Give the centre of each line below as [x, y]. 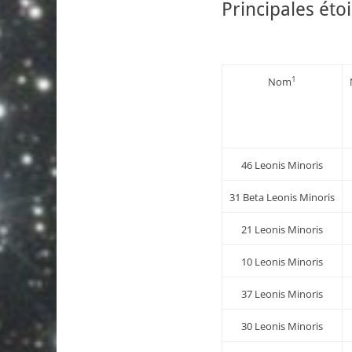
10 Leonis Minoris [282, 261]
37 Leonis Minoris [282, 293]
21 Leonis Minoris [282, 229]
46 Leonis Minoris [282, 165]
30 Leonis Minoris [282, 326]
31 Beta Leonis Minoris [282, 197]
